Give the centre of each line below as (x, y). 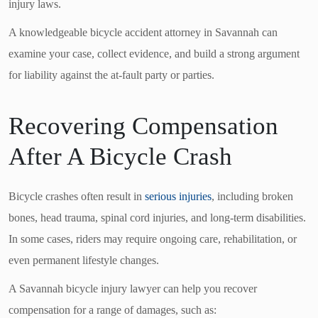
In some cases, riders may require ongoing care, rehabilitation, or (153, 238)
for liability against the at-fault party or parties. (111, 75)
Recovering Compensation (143, 126)
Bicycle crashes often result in (77, 196)
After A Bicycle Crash (120, 156)
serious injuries (178, 196)
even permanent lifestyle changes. (84, 260)
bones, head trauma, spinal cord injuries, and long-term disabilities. (157, 217)
